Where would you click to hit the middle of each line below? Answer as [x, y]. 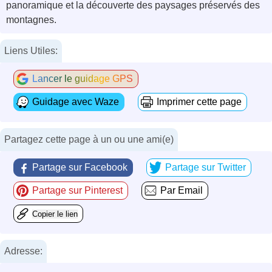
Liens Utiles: [31, 51]
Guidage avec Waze [76, 102]
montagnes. [31, 20]
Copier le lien [55, 214]
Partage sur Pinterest [77, 191]
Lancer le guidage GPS [83, 79]
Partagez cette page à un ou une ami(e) [89, 140]
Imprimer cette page [199, 102]
